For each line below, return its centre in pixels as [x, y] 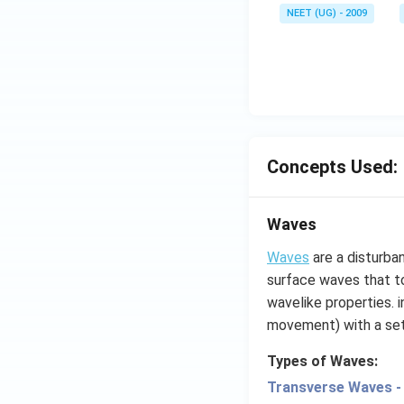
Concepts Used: [332, 167]
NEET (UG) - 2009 [327, 13]
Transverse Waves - [334, 387]
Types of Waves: [322, 361]
